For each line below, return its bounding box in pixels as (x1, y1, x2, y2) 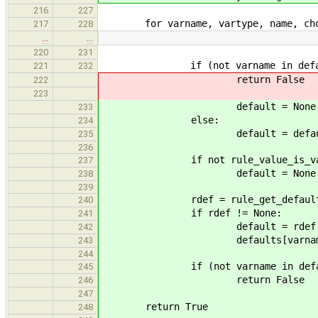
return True (100, 300, 208, 312)
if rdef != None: (100, 207, 282, 219)
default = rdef (100, 220, 316, 232)
